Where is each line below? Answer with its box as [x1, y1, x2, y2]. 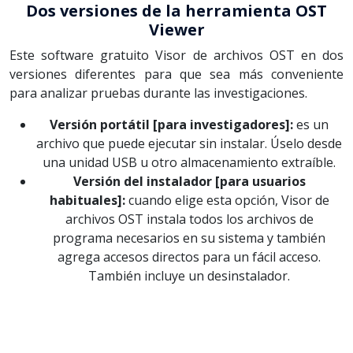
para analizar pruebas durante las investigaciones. [9, 84, 307, 102]
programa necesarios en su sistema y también [53, 229, 325, 247]
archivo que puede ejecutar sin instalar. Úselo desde [36, 134, 342, 152]
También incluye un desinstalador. [88, 266, 290, 284]
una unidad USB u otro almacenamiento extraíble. [43, 153, 336, 171]
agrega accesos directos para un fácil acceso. [58, 247, 321, 266]
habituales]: [49, 191, 125, 209]
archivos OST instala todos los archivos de [65, 210, 314, 228]
